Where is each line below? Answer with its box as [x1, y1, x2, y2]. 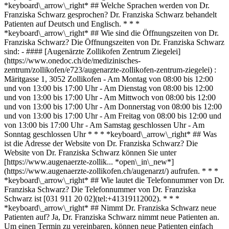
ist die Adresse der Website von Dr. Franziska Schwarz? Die [4, 139, 198, 148]
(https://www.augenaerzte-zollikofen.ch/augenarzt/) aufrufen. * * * [4, 167, 218, 175]
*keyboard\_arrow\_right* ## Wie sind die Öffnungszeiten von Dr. [4, 29, 219, 37]
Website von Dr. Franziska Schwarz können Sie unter [4, 148, 176, 157]
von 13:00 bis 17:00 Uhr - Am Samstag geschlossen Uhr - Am [4, 121, 204, 129]
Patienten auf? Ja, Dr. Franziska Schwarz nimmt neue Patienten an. [4, 213, 219, 221]
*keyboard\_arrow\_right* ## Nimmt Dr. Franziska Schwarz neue [4, 203, 216, 212]
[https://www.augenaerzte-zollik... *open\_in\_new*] [4, 157, 174, 166]
